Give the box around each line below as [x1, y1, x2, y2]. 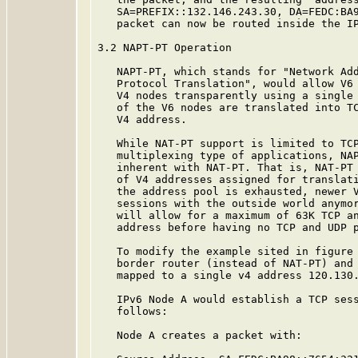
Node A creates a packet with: [97, 329, 302, 341]
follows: [97, 305, 168, 317]
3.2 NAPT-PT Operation [97, 42, 232, 54]
